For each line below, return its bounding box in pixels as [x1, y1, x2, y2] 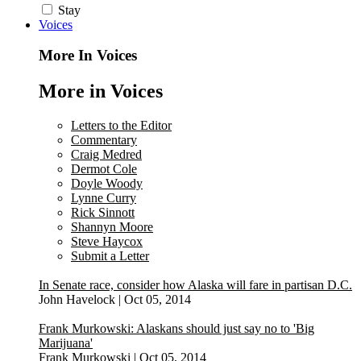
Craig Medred [71, 147, 142, 162]
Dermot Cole [71, 162, 137, 176]
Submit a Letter [71, 249, 149, 263]
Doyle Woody [71, 176, 143, 191]
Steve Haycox [71, 234, 143, 249]
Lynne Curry [71, 191, 136, 205]
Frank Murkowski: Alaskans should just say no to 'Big [39, 322, 314, 336]
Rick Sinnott [71, 205, 135, 220]
